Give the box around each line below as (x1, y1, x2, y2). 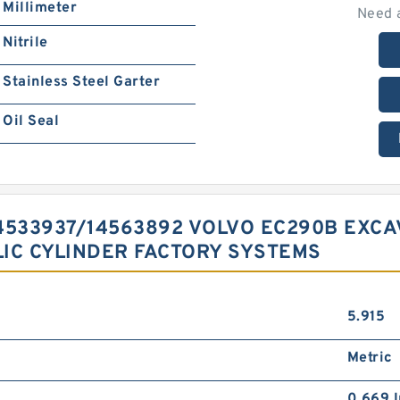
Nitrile (3, 34, 48, 52)
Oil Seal (3, 112, 60, 130)
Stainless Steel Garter (3, 73, 161, 91)
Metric (346, 349, 393, 367)
